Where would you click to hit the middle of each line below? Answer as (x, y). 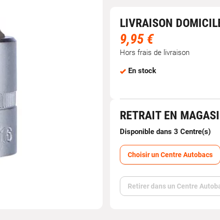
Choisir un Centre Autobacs (170, 155)
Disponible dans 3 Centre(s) (165, 132)
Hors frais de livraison (155, 53)
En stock (142, 71)
